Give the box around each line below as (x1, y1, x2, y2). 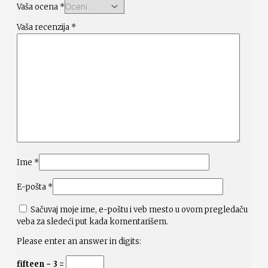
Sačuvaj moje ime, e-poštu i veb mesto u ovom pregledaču (31, 204, 248, 215)
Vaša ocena (17, 1, 60, 12)
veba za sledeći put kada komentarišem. (17, 216, 168, 227)
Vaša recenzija (17, 22, 71, 32)
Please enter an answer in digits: (17, 236, 141, 246)
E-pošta (17, 181, 48, 192)
